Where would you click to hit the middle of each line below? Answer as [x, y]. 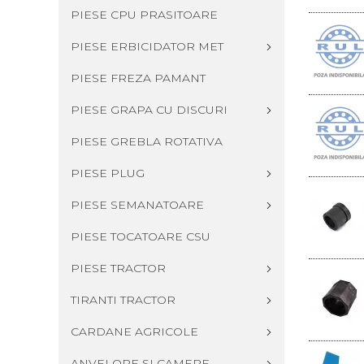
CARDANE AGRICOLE [134, 331]
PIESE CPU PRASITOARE [144, 15]
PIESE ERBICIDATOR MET [147, 46]
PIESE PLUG [108, 173]
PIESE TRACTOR [118, 268]
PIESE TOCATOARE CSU [141, 236]
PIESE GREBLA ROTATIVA [147, 141]
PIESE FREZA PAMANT [138, 78]
